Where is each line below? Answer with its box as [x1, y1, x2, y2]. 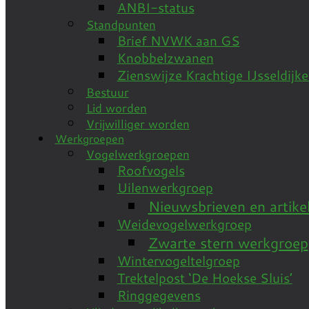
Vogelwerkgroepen [86, 146, 190, 163]
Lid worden [86, 99, 147, 117]
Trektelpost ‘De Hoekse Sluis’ [117, 268, 292, 288]
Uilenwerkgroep [117, 178, 213, 197]
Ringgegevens [117, 286, 201, 305]
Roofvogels [117, 161, 185, 180]
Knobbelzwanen [117, 48, 214, 68]
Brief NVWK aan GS [117, 31, 240, 50]
